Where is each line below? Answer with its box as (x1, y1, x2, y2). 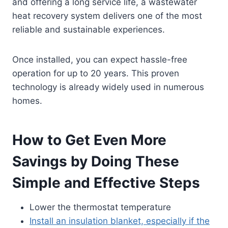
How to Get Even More (12, 131, 166, 149)
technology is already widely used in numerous (12, 82, 204, 93)
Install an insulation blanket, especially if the (30, 216, 210, 226)
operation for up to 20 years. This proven (12, 68, 179, 79)
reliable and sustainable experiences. (12, 24, 165, 35)
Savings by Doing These (12, 153, 179, 170)
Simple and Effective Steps (12, 174, 200, 192)
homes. (12, 96, 42, 106)
